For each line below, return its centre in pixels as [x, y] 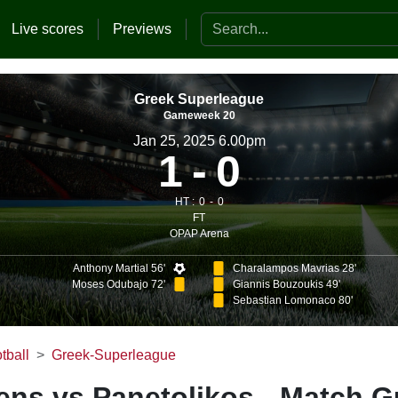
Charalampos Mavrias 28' [294, 268]
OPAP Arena [199, 233]
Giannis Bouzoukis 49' [286, 284]
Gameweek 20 [199, 115]
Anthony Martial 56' [119, 268]
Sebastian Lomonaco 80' [292, 300]
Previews [142, 28]
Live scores [48, 28]
